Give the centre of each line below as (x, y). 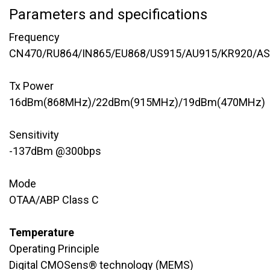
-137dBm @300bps (55, 151)
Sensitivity (34, 134)
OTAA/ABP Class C (54, 199)
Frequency (34, 37)
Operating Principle (54, 248)
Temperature (42, 232)
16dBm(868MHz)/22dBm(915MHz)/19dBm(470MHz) (137, 102)
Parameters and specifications (108, 14)
